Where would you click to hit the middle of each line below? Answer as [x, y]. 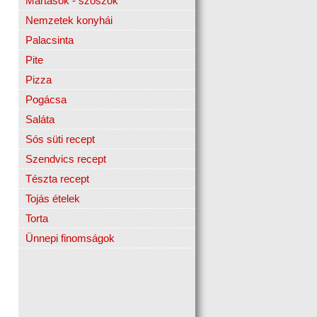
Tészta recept [57, 179]
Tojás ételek [53, 199]
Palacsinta [50, 40]
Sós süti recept [60, 139]
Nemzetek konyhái [69, 21]
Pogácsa [46, 100]
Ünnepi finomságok [70, 238]
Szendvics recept [66, 159]
